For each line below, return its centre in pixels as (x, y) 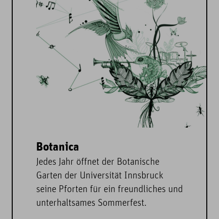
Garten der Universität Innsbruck (100, 176)
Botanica (58, 148)
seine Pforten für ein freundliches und (109, 190)
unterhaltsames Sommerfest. (91, 204)
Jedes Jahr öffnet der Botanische (98, 163)
